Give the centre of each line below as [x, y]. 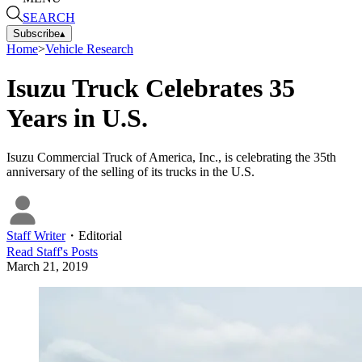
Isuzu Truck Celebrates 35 [151, 88]
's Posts [79, 252]
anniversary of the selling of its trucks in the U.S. [130, 172]
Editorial [100, 236]
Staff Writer [36, 236]
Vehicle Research [89, 48]
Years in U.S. [77, 118]
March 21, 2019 [47, 267]
